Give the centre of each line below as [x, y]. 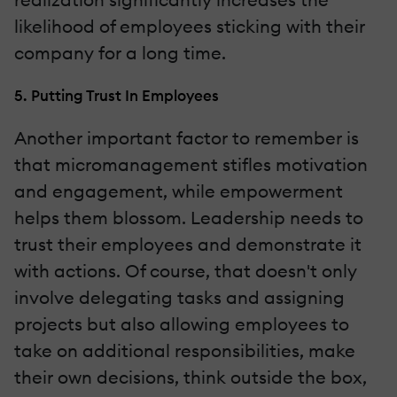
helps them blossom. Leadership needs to [189, 218]
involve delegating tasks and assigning [179, 298]
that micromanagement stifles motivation [191, 165]
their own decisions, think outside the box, [191, 378]
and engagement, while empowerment [179, 191]
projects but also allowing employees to [182, 324]
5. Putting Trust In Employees [117, 96]
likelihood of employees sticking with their [190, 27]
